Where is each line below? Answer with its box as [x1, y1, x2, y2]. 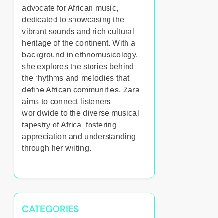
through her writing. [22, 144, 91, 152]
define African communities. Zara [22, 86, 140, 94]
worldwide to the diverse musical [22, 109, 139, 117]
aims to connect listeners [22, 97, 111, 106]
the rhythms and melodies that [22, 74, 129, 82]
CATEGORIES [22, 203, 79, 215]
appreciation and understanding [22, 132, 136, 141]
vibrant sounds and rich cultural [22, 27, 134, 36]
